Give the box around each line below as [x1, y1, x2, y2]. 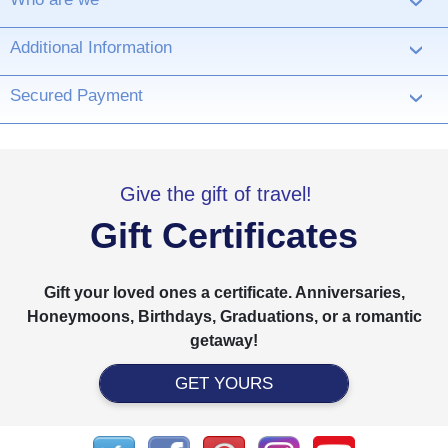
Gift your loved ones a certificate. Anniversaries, [43, 284, 405, 302]
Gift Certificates [90, 215, 358, 257]
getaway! [190, 332, 258, 350]
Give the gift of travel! [120, 183, 312, 206]
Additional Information [10, 38, 172, 58]
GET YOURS [175, 374, 273, 394]
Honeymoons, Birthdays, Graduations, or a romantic [26, 308, 422, 326]
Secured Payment [10, 86, 143, 106]
